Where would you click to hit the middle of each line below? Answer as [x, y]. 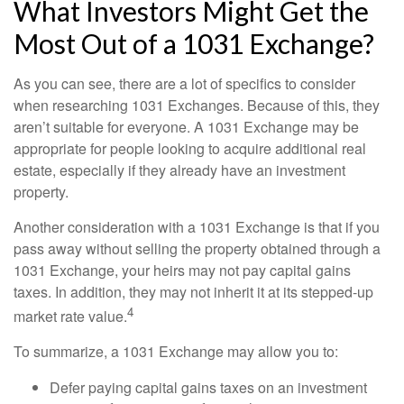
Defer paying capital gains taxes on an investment [208, 387]
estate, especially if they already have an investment [179, 170]
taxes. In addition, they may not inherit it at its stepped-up [193, 291]
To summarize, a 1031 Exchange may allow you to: [176, 351]
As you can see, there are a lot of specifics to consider [184, 83]
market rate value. [70, 316]
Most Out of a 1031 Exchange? [194, 43]
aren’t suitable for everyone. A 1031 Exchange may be [186, 126]
